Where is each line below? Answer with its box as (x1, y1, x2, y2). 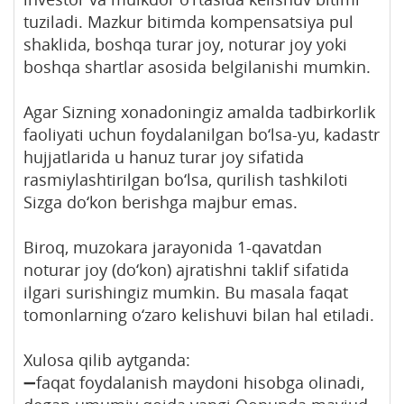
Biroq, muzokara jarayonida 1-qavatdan (23, 235, 322, 258)
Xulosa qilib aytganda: (23, 348, 190, 371)
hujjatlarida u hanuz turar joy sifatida (23, 145, 304, 168)
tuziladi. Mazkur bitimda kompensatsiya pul (23, 10, 353, 32)
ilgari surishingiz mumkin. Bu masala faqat (23, 280, 348, 303)
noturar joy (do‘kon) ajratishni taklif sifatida (23, 258, 349, 280)
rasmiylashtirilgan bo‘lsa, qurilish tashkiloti (23, 168, 348, 190)
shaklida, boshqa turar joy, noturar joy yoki (23, 32, 347, 55)
